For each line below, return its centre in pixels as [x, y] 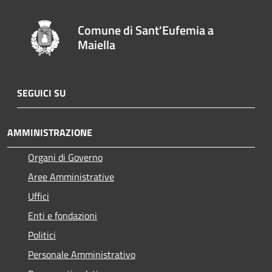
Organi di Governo [65, 157]
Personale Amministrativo [82, 254]
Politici [42, 235]
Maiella [97, 44]
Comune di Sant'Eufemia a [146, 30]
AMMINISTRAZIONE [50, 132]
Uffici [39, 196]
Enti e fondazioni [63, 215]
